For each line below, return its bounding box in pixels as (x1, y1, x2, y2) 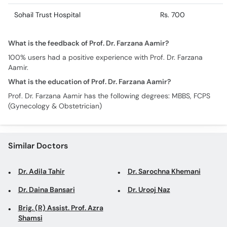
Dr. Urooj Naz (127, 185, 170, 194)
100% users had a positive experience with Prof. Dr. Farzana (8, 53, 203, 62)
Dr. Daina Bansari (18, 185, 75, 194)
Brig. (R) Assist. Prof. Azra (18, 203, 103, 212)
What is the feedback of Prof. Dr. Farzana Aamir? (8, 39, 169, 48)
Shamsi (18, 213, 43, 222)
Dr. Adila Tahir (18, 167, 65, 176)
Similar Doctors (8, 140, 68, 151)
